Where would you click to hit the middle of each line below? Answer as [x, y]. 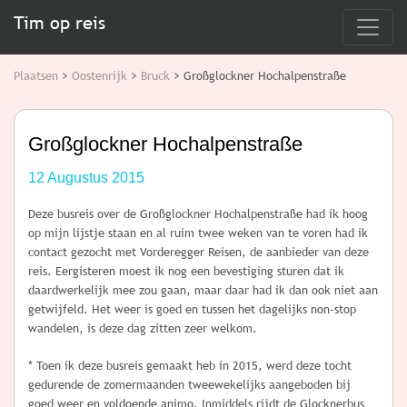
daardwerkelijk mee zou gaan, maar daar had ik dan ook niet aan [203, 290]
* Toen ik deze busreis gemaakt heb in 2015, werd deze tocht [190, 366]
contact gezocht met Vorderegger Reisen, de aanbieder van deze [199, 252]
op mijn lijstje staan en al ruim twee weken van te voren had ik [198, 233]
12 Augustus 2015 [86, 178]
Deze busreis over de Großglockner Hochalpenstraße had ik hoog [198, 214]
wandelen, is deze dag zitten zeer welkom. [143, 328]
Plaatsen [36, 76]
